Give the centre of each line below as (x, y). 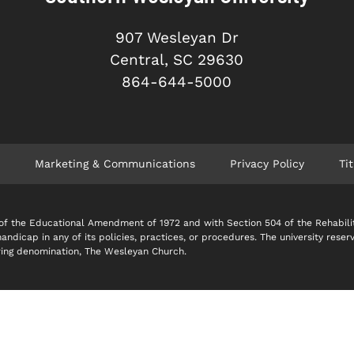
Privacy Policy (267, 163)
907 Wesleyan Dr (177, 37)
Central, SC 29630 (177, 59)
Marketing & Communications (115, 163)
